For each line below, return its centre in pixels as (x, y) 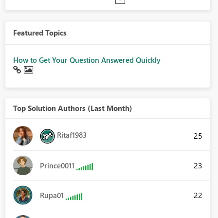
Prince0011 (57, 166)
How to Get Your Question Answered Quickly (87, 60)
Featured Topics (40, 33)
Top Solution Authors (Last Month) (73, 108)
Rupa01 (52, 195)
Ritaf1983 (72, 135)
